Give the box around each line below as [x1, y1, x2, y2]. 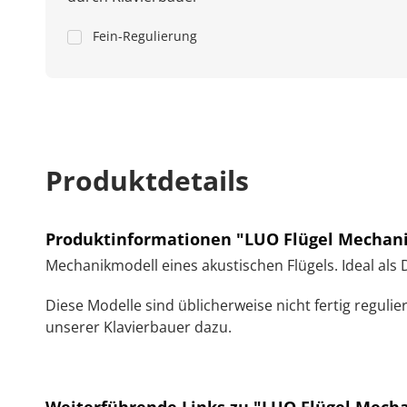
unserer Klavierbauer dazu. [45, 317, 232, 337]
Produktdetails [45, 162, 249, 199]
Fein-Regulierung [89, 27, 197, 45]
